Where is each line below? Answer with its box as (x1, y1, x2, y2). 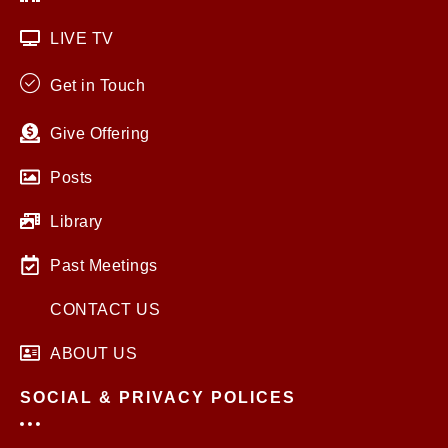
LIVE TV (50, 28, 114, 47)
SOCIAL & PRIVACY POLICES (20, 387, 296, 406)
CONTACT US (50, 299, 160, 318)
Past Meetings (50, 255, 158, 274)
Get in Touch (50, 76, 145, 95)
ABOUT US (50, 343, 137, 362)
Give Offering (50, 123, 150, 142)
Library (50, 211, 103, 230)
